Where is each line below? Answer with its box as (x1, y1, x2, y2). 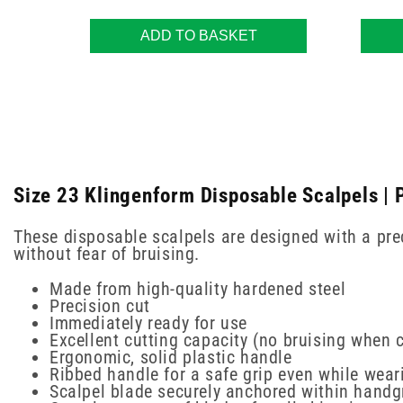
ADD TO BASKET (139, 28, 257, 44)
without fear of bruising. (13, 243, 201, 265)
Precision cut (49, 295, 150, 318)
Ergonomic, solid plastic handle (49, 346, 292, 369)
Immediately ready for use (49, 312, 247, 335)
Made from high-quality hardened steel (49, 278, 346, 300)
